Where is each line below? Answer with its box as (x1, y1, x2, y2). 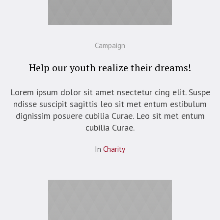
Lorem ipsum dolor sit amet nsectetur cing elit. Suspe (10, 86, 210, 98)
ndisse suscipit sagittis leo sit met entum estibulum (13, 98, 207, 110)
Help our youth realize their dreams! (29, 60, 191, 74)
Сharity (103, 144, 125, 154)
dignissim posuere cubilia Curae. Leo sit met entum (15, 110, 205, 121)
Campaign (95, 40, 125, 50)
